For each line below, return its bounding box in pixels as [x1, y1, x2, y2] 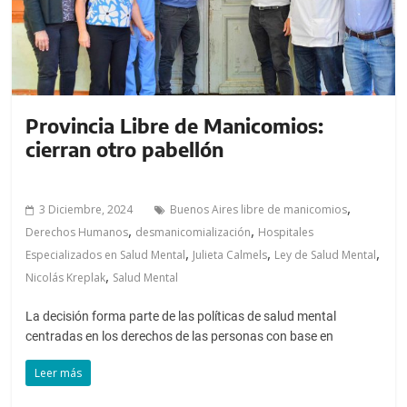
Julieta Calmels [193, 246, 268, 263]
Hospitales [258, 223, 314, 240]
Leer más [35, 364, 83, 381]
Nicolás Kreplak [25, 269, 106, 285]
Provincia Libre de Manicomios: [25, 112, 324, 138]
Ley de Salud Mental [274, 246, 377, 263]
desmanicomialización [135, 223, 252, 240]
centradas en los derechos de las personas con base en [25, 328, 334, 343]
